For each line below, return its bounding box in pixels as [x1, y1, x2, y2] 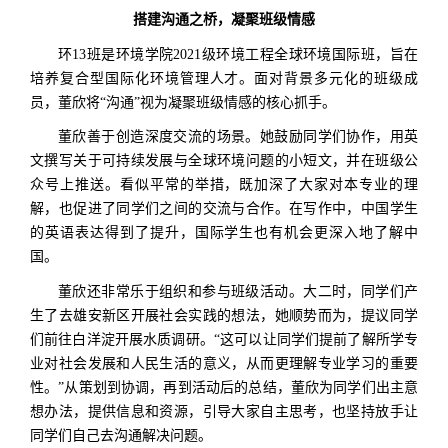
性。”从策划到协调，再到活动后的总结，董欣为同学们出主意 [30, 379, 418, 395]
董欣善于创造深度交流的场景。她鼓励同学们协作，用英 [58, 129, 418, 145]
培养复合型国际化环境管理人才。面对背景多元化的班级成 [30, 70, 418, 86]
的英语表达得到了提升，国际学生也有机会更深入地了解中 [30, 225, 418, 241]
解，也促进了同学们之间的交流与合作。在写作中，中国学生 [30, 201, 418, 217]
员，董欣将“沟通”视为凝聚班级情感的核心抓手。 [30, 94, 336, 110]
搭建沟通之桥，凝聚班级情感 [133, 12, 315, 28]
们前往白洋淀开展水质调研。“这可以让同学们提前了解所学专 [30, 331, 418, 347]
